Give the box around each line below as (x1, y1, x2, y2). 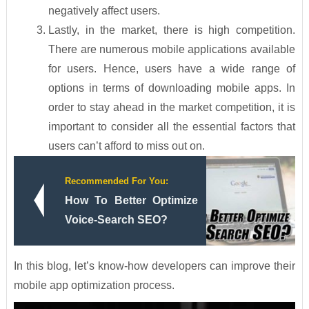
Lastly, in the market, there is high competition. (48, 24, 296, 37)
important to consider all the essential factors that (48, 121, 296, 133)
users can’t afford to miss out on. (48, 140, 205, 152)
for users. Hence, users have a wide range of (48, 63, 296, 75)
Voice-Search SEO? (64, 214, 168, 226)
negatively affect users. (48, 5, 160, 17)
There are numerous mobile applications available (48, 43, 296, 56)
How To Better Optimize (64, 195, 198, 207)
